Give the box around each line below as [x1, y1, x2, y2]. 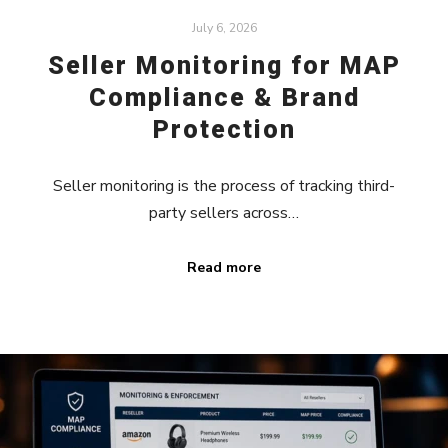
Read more [187, 257, 261, 277]
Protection [152, 115, 296, 145]
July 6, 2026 [191, 18, 257, 36]
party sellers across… [149, 201, 299, 224]
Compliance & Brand [88, 83, 360, 113]
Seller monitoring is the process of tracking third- [53, 174, 395, 197]
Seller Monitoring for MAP [47, 51, 401, 81]
